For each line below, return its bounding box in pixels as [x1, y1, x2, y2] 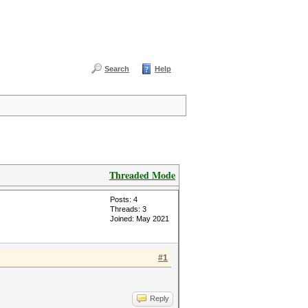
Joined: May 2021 [110, 214, 169, 223]
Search [104, 65, 129, 73]
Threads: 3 [110, 205, 146, 213]
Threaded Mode [109, 168, 175, 182]
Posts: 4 [110, 195, 137, 203]
